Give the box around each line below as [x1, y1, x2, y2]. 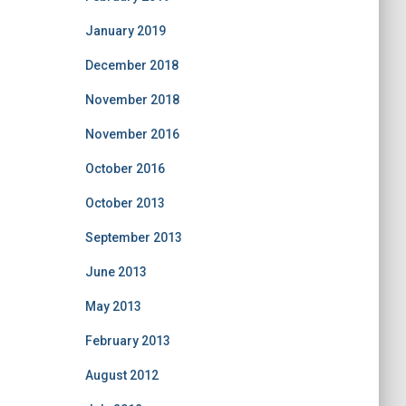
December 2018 [84, 58, 179, 72]
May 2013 [84, 299, 141, 314]
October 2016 [84, 161, 165, 176]
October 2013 [84, 196, 165, 210]
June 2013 [84, 265, 147, 279]
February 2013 [84, 333, 170, 348]
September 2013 [84, 230, 182, 245]
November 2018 [84, 92, 179, 107]
